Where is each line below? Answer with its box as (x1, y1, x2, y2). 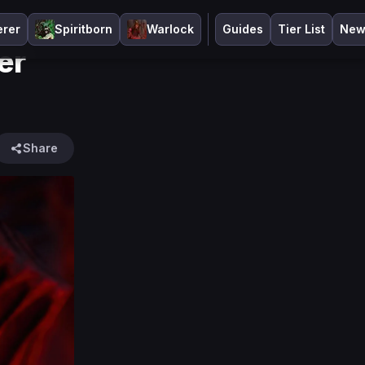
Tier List (277, 22, 325, 36)
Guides (222, 22, 263, 36)
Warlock (146, 22, 194, 36)
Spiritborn (54, 22, 112, 36)
